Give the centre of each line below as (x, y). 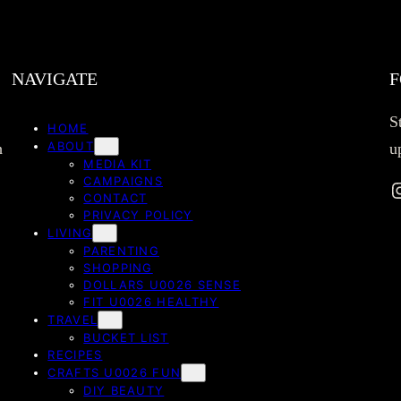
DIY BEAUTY (124, 391)
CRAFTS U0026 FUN (115, 373)
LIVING (70, 233)
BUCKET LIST (126, 338)
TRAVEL (73, 320)
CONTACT (115, 198)
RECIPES (75, 355)
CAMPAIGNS (124, 181)
